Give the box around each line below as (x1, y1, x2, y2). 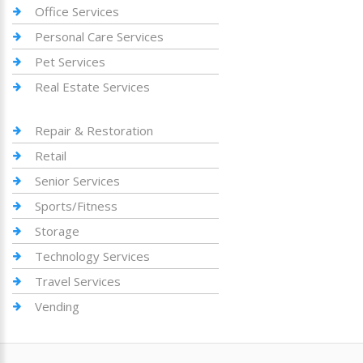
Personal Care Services (35, 28, 164, 45)
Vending (35, 298, 79, 314)
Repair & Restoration (35, 122, 153, 139)
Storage (35, 223, 79, 239)
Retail (35, 147, 66, 164)
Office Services (35, 3, 119, 19)
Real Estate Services (35, 79, 150, 95)
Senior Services (35, 173, 120, 189)
